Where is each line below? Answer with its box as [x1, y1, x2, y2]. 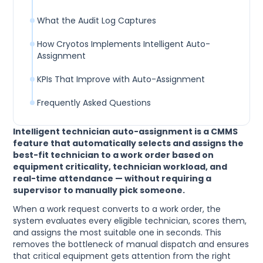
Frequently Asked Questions [37, 97, 151, 109]
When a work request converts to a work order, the [13, 203, 221, 215]
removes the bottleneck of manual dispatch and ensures [13, 238, 249, 251]
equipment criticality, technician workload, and [13, 161, 228, 173]
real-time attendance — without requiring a [13, 173, 212, 185]
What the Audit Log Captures [37, 15, 157, 27]
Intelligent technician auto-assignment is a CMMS [13, 126, 238, 138]
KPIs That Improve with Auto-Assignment [37, 73, 205, 86]
